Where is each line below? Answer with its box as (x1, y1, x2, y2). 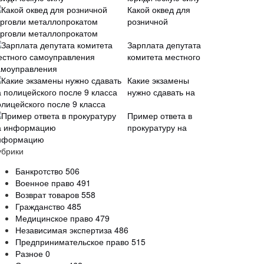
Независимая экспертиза (15, 224, 114, 236)
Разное (15, 247, 45, 259)
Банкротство (15, 165, 65, 177)
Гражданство (15, 200, 67, 212)
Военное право (15, 177, 77, 189)
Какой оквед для (127, 4, 190, 15)
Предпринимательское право (15, 236, 131, 247)
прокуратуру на (127, 121, 187, 133)
